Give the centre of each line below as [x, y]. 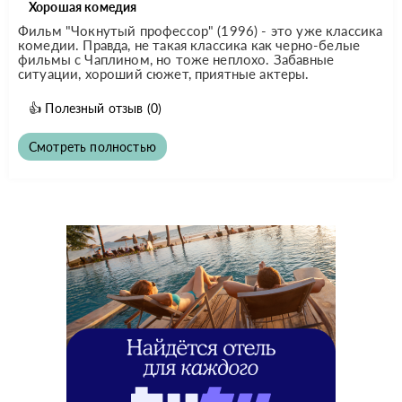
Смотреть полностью [92, 146]
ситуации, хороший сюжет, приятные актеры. [164, 73]
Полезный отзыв [94, 108]
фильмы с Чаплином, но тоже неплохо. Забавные [176, 59]
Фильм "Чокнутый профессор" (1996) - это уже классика [201, 30]
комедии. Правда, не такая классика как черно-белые [189, 44]
